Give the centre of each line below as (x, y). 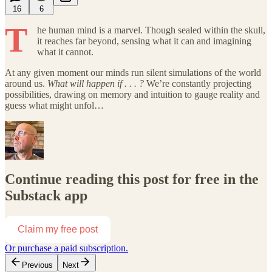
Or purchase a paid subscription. (66, 248)
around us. (26, 83)
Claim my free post (58, 229)
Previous (37, 265)
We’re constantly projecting (198, 83)
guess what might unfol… (54, 105)
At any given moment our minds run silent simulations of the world (133, 72)
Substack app (46, 196)
